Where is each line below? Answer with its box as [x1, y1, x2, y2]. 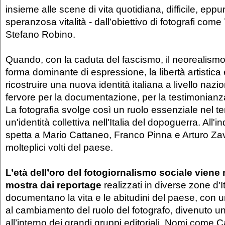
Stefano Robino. [6, 29, 75, 40]
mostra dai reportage [6, 179, 101, 191]
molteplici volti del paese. [6, 142, 113, 153]
